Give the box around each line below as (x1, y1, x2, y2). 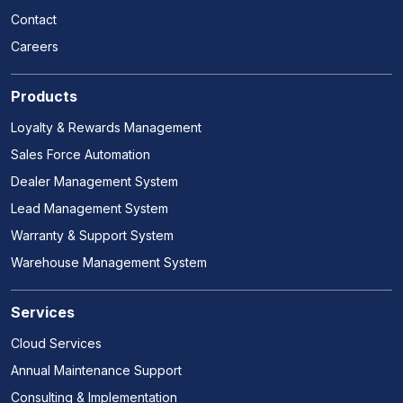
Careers (11, 39, 58, 55)
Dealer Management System (11, 174, 178, 190)
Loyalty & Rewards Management (11, 120, 201, 136)
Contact (11, 12, 57, 28)
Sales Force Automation (11, 147, 150, 163)
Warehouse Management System (11, 255, 207, 271)
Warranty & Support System (11, 228, 174, 244)
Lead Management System (11, 201, 168, 217)
